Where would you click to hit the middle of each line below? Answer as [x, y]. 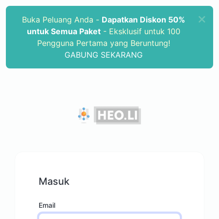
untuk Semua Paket [64, 31]
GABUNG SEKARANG [104, 55]
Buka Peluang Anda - [62, 20]
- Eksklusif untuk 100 [141, 31]
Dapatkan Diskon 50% [144, 20]
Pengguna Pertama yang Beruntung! [104, 43]
